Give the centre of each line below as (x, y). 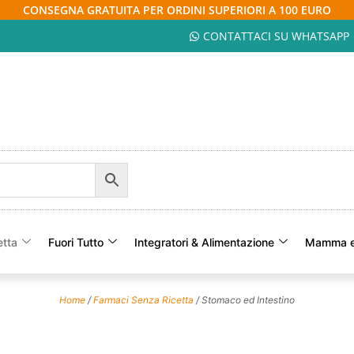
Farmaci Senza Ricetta (143, 300)
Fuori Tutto (76, 242)
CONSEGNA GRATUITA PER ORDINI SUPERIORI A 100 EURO (177, 9)
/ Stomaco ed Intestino (244, 300)
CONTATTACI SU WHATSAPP (276, 36)
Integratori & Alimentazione (204, 242)
